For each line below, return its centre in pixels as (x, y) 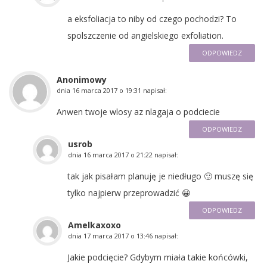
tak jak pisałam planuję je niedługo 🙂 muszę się (160, 176)
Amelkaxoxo (94, 225)
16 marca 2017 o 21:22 (118, 154)
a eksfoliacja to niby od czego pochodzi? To (152, 18)
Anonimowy (82, 79)
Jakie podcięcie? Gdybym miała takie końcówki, (158, 257)
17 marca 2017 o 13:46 (118, 235)
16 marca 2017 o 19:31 (107, 90)
